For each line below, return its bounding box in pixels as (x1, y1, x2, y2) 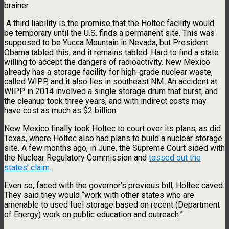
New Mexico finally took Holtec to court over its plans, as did (4, 123, 221, 133)
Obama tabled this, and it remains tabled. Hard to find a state (4, 47, 219, 57)
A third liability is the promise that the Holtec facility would (4, 18, 214, 28)
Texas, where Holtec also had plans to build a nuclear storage (4, 133, 222, 143)
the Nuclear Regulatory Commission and (4, 152, 149, 163)
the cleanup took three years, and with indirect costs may (4, 96, 207, 106)
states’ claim (4, 162, 50, 172)
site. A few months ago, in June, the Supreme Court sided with (4, 143, 225, 153)
